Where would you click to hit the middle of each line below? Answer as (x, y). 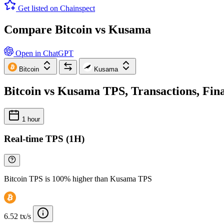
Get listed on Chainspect (56, 8)
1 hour (30, 119)
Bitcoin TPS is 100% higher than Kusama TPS (78, 179)
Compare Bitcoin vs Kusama (77, 29)
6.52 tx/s (17, 216)
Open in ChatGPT (44, 53)
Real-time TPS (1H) (44, 139)
